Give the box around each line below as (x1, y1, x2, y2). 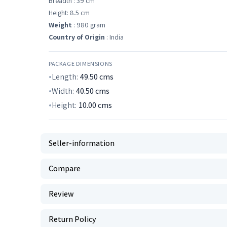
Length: (52, 71, 78, 82)
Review (49, 188, 74, 199)
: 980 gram (72, 20, 105, 29)
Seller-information (49, 138, 115, 148)
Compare (49, 163, 81, 174)
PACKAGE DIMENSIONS (49, 60, 112, 67)
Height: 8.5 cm (49, 8, 90, 17)
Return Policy (49, 214, 96, 224)
